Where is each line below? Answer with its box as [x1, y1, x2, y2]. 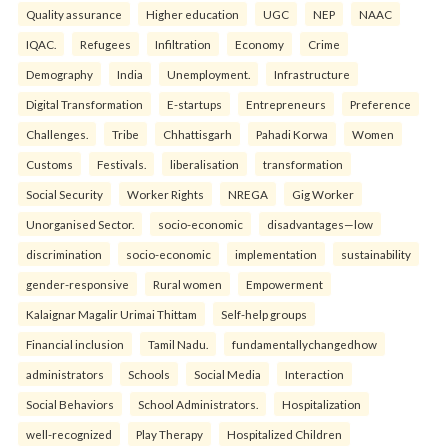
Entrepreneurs [246, 96, 326, 111]
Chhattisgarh [163, 126, 232, 141]
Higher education [146, 6, 239, 21]
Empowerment [246, 276, 323, 291]
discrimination [26, 246, 102, 261]
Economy [235, 36, 284, 51]
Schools [128, 366, 170, 381]
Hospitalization [282, 396, 361, 411]
